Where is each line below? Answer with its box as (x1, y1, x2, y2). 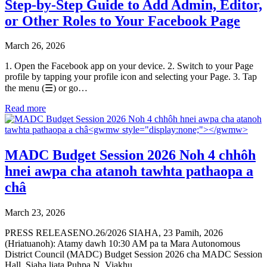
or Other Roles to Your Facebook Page (5, 13, 240, 29)
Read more (5, 103, 46, 114)
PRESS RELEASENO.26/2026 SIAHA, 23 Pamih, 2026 (5, 228, 223, 238)
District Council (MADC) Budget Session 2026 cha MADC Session (5, 249, 262, 260)
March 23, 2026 (5, 207, 65, 218)
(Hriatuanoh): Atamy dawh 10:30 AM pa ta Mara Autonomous (5, 238, 240, 249)
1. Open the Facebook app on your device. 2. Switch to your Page (5, 61, 253, 72)
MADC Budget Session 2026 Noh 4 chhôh (5, 147, 256, 163)
